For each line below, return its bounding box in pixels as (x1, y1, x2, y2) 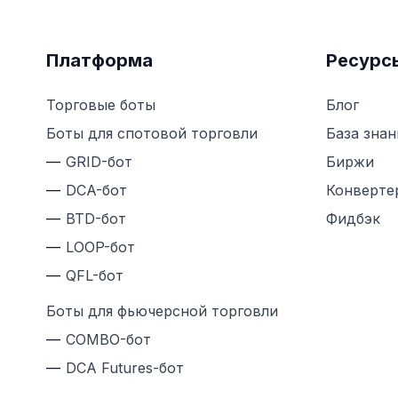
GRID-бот (66, 153, 132, 171)
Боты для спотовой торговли (46, 124, 258, 143)
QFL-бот (66, 267, 123, 285)
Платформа (46, 50, 153, 72)
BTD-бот (66, 210, 126, 228)
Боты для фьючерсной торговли (46, 302, 278, 321)
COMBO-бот (66, 330, 151, 349)
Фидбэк (326, 210, 380, 228)
